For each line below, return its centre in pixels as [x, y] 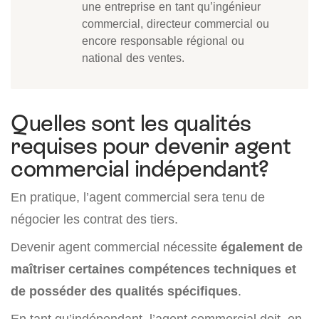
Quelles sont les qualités [131, 124]
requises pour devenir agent [151, 146]
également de [262, 247]
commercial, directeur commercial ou [176, 24]
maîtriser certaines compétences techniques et [153, 269]
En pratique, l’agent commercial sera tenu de [138, 197]
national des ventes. [133, 58]
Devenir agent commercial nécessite [116, 247]
